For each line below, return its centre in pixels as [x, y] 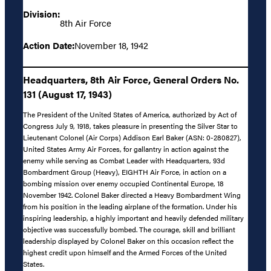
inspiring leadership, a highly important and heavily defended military [133, 218]
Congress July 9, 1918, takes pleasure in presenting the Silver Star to [130, 126]
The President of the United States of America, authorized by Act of [130, 115]
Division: [41, 14]
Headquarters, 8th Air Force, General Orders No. [131, 79]
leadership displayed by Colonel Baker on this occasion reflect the [128, 241]
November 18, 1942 [111, 45]
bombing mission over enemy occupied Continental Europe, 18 [123, 184]
